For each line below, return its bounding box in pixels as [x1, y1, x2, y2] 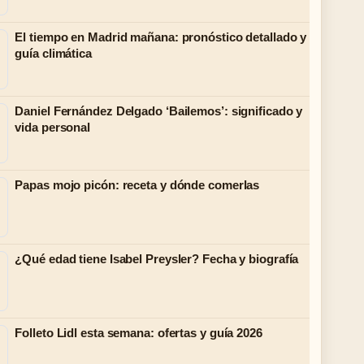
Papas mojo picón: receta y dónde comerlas [15, 178, 260, 192]
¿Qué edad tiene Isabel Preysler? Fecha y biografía [15, 252, 299, 266]
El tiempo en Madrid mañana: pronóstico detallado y [15, 30, 307, 44]
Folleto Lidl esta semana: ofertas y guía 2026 [15, 326, 262, 340]
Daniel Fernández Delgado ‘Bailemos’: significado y [15, 104, 303, 118]
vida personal [15, 120, 91, 134]
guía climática [15, 46, 92, 60]
